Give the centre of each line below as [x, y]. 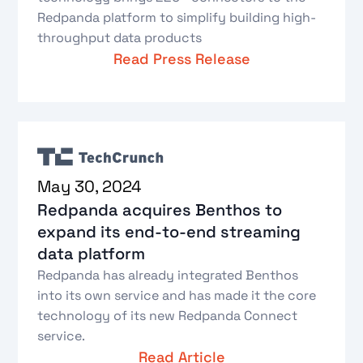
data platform [92, 253]
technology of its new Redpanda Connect [168, 315]
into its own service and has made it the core [177, 295]
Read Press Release [181, 59]
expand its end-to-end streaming [169, 231]
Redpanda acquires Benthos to [160, 209]
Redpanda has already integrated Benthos [168, 275]
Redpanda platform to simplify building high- [177, 18]
